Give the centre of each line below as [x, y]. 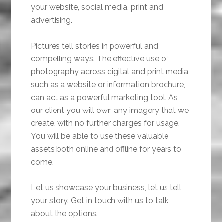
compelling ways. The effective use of [100, 59]
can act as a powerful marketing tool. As [105, 98]
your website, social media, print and [97, 7]
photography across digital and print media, [111, 72]
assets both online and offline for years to [106, 149]
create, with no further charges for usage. [106, 123]
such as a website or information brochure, [108, 85]
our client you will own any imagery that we [110, 111]
